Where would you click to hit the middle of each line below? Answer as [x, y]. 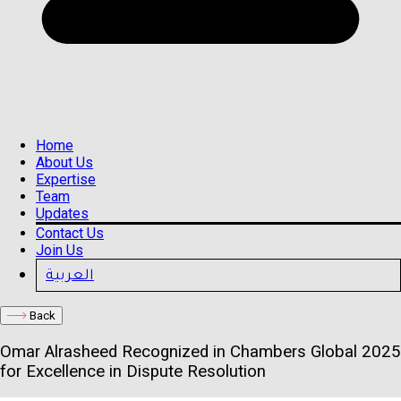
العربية [70, 273]
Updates [62, 213]
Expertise [66, 179]
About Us [64, 162]
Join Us [60, 250]
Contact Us [70, 233]
